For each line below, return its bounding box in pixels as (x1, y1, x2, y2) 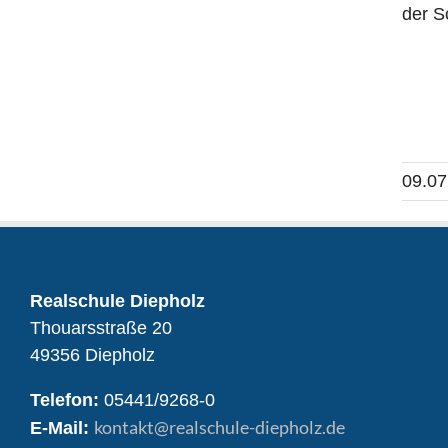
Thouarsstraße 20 (30, 318, 172, 339)
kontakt (94, 416, 154, 439)
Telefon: (30, 390, 99, 411)
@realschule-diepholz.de (154, 416, 345, 439)
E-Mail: (30, 418, 89, 439)
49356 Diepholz (30, 345, 155, 366)
